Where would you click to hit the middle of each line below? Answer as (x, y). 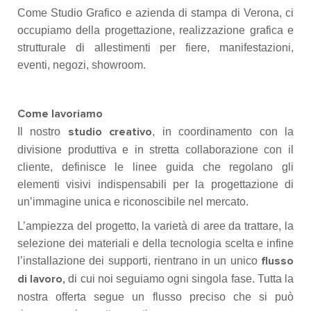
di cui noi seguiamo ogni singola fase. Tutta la (180, 279)
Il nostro (43, 132)
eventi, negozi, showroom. (82, 65)
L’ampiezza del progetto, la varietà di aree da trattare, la (155, 226)
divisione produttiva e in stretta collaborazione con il (155, 150)
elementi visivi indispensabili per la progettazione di (155, 184)
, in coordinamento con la (223, 132)
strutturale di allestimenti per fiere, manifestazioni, (155, 48)
